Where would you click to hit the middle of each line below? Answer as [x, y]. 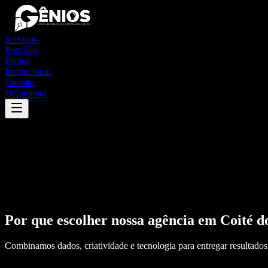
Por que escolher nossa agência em [112, 220]
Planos [17, 61]
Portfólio [21, 50]
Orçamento [26, 93]
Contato [20, 82]
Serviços [21, 39]
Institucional [28, 71]
